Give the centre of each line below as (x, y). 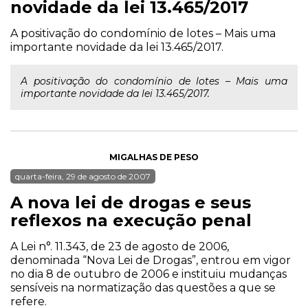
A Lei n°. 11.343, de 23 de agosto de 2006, (120, 246)
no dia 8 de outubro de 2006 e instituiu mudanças (148, 274)
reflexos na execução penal (131, 220)
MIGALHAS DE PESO (154, 157)
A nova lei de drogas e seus (131, 202)
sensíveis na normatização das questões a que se (143, 288)
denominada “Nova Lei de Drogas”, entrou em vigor (151, 260)
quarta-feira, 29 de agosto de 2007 (83, 176)
